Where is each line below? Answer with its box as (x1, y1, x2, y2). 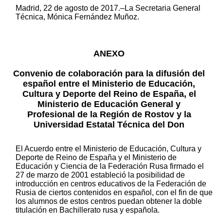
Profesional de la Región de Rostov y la (27, 109, 191, 120)
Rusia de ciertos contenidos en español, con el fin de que (16, 188, 213, 197)
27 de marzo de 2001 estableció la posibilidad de (16, 171, 185, 180)
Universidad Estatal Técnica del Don (34, 120, 184, 130)
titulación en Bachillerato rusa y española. (16, 206, 160, 215)
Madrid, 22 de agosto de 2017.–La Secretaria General (16, 3, 200, 12)
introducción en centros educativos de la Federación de (16, 180, 206, 188)
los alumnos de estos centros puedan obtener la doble (16, 197, 202, 206)
